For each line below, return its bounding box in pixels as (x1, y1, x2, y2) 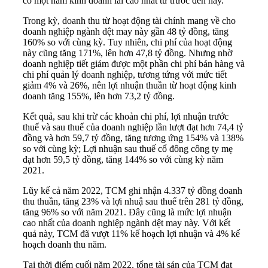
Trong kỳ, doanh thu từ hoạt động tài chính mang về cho (23, 15, 236, 26)
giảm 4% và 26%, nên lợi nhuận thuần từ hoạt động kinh (23, 80, 236, 90)
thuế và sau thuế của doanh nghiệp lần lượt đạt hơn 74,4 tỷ (23, 121, 243, 132)
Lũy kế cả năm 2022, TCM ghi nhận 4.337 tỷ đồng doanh (23, 185, 242, 196)
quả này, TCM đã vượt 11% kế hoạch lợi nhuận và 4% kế (23, 228, 240, 239)
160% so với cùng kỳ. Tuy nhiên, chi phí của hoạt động (23, 36, 232, 47)
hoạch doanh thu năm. (23, 239, 111, 249)
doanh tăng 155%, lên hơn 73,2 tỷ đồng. (23, 90, 175, 101)
